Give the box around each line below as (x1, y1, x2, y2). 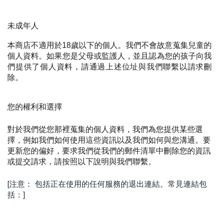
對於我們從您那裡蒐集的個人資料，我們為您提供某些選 (7, 125, 203, 133)
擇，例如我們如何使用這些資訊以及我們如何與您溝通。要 (7, 135, 211, 144)
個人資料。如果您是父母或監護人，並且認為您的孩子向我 (7, 51, 212, 60)
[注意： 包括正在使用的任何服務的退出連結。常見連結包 (7, 179, 207, 188)
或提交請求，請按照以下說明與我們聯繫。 (7, 157, 156, 166)
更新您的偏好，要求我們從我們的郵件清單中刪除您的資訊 (7, 146, 211, 155)
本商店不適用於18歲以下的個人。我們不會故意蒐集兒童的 (7, 41, 212, 49)
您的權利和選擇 (7, 102, 62, 111)
